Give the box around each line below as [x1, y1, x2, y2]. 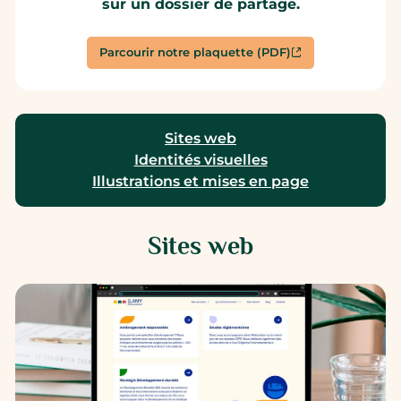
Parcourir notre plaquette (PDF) [98, 46, 291, 60]
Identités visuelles [133, 151, 268, 169]
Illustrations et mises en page [92, 173, 309, 191]
